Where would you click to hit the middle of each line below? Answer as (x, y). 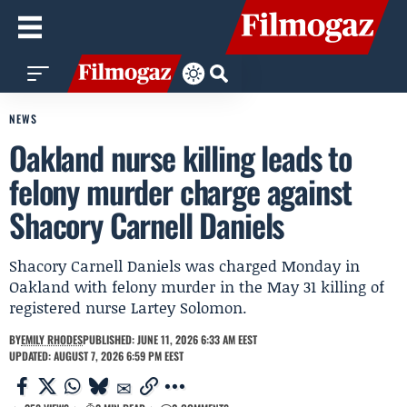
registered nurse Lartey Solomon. (128, 307)
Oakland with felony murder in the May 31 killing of (197, 286)
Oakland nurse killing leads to (181, 157)
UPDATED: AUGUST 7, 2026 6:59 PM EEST (96, 356)
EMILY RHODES (52, 339)
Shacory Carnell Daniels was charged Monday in (184, 265)
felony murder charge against (180, 191)
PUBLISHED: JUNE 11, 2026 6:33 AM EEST (170, 339)
